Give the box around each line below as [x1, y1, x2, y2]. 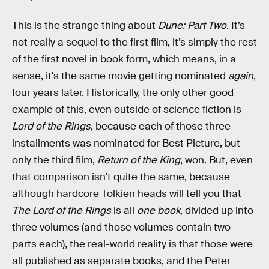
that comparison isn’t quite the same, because [12, 170, 230, 183]
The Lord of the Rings [12, 204, 111, 217]
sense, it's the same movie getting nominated [12, 69, 228, 82]
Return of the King [97, 153, 180, 166]
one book [137, 204, 180, 217]
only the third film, [12, 153, 97, 166]
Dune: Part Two [158, 19, 226, 32]
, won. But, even [180, 153, 253, 166]
